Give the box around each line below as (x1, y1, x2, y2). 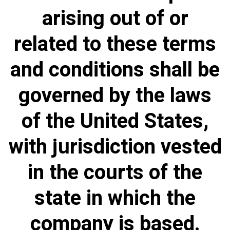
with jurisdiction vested (8, 132, 222, 162)
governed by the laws (18, 81, 212, 111)
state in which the (34, 183, 196, 214)
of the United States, (22, 106, 208, 137)
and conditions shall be (10, 55, 220, 85)
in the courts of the (28, 158, 202, 188)
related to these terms (14, 29, 216, 60)
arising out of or (42, 4, 188, 34)
